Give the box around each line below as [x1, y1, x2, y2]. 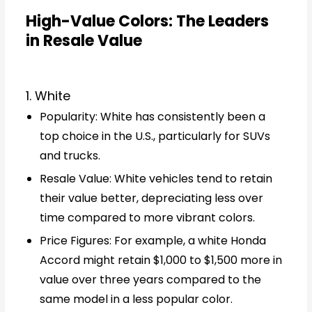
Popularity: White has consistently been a [40, 109, 266, 125]
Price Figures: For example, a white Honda [40, 233, 267, 249]
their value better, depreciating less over [40, 190, 264, 207]
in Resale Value [26, 29, 143, 52]
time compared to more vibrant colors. [40, 210, 256, 226]
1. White [26, 87, 71, 105]
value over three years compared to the [40, 272, 262, 288]
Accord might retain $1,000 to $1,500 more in [40, 252, 283, 269]
